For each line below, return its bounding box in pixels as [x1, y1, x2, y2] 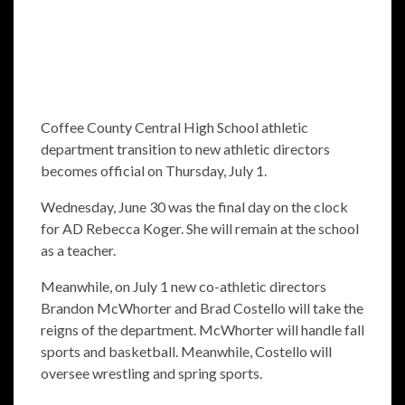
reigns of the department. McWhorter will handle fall [41, 321, 364, 339]
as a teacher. [41, 241, 116, 259]
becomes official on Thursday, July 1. [41, 162, 267, 180]
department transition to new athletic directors [41, 140, 330, 158]
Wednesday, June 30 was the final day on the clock [41, 198, 348, 216]
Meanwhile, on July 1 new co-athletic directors [41, 278, 326, 296]
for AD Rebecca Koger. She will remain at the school [41, 220, 359, 238]
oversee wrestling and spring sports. [41, 364, 262, 382]
